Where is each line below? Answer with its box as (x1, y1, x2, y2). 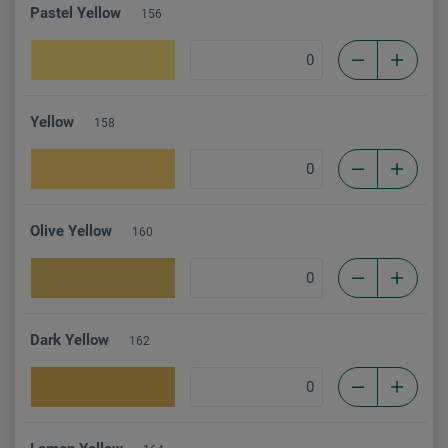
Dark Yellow (30, 330, 109, 349)
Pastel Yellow (30, 3, 121, 22)
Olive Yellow (30, 221, 112, 240)
